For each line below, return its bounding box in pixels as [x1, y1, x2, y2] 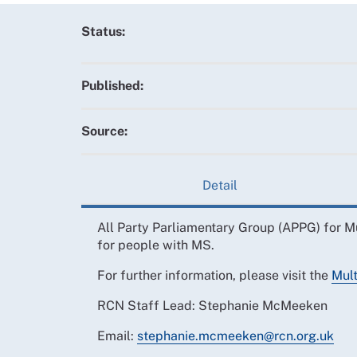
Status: [81, 24, 125, 40]
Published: [81, 78, 143, 94]
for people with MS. [97, 237, 214, 253]
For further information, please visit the [97, 267, 331, 283]
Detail [202, 177, 237, 193]
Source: [81, 124, 127, 139]
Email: [97, 328, 137, 343]
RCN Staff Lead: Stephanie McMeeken [97, 297, 328, 313]
